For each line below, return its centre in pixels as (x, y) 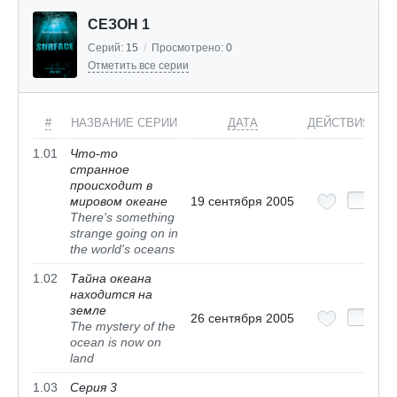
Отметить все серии (138, 66)
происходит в (111, 186)
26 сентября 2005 (242, 319)
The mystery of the (123, 327)
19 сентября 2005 (242, 202)
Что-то (94, 154)
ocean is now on (116, 343)
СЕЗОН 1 (119, 25)
